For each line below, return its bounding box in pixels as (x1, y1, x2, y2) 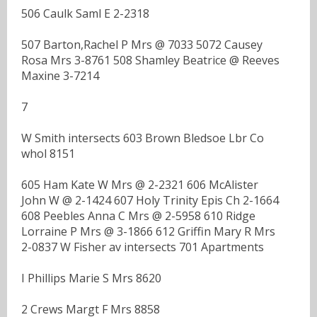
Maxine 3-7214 (21, 67, 99, 83)
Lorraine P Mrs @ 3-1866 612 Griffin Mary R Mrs (21, 223, 275, 239)
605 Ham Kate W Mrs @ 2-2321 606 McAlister (21, 176, 258, 192)
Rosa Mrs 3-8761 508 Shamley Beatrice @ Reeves (21, 52, 279, 68)
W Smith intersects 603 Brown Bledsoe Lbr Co (21, 129, 264, 146)
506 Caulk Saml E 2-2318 (21, 5, 149, 21)
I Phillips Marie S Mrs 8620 (21, 270, 161, 286)
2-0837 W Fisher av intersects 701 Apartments (21, 238, 264, 255)
